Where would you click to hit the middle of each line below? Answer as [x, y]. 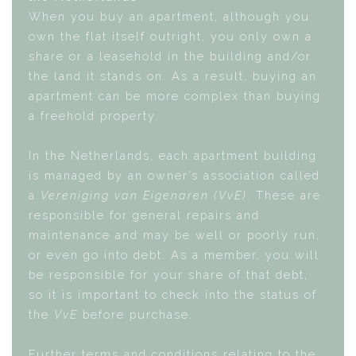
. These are [284, 195]
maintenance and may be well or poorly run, [175, 235]
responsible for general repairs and [145, 215]
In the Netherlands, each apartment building [173, 155]
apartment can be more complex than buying [175, 96]
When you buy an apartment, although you [170, 16]
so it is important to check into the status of [173, 294]
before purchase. [136, 314]
